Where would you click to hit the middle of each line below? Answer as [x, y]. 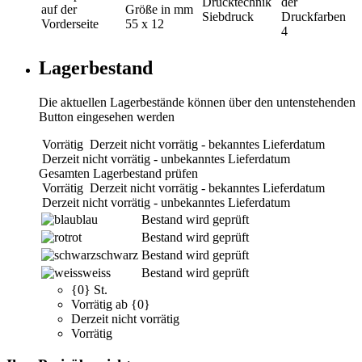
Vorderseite [70, 23]
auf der [59, 9]
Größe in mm [159, 9]
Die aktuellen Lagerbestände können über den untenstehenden [197, 102]
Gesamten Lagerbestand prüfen [118, 173]
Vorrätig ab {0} [111, 304]
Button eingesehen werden [107, 116]
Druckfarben [314, 16]
